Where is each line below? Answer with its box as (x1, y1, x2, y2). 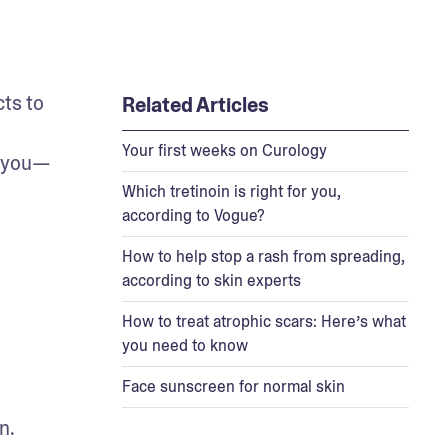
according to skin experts (121, 270, 301, 291)
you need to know (121, 335, 248, 356)
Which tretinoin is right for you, (121, 181, 341, 202)
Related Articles (121, 92, 269, 118)
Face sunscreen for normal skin (121, 376, 345, 397)
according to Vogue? (121, 205, 265, 226)
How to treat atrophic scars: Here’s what (121, 311, 406, 332)
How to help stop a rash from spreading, (121, 246, 405, 267)
